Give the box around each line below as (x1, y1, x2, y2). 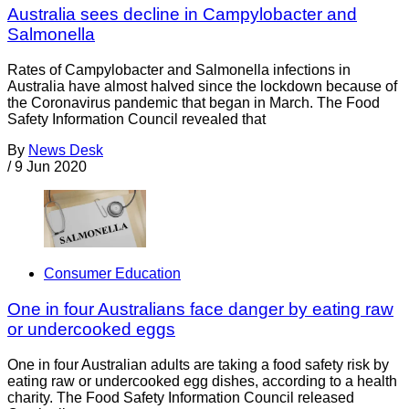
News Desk (28, 142, 103, 158)
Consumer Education (44, 266, 181, 282)
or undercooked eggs (7, 319, 175, 339)
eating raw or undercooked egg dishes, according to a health (7, 372, 397, 389)
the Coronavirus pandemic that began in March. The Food (7, 94, 380, 110)
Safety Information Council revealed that (7, 110, 266, 127)
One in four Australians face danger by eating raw (7, 299, 393, 319)
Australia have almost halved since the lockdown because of (7, 78, 397, 94)
